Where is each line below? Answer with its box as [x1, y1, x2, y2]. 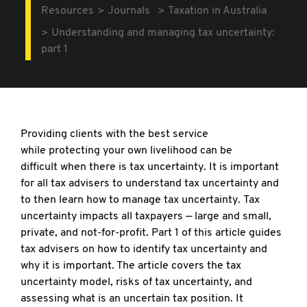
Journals [108, 5, 151, 16]
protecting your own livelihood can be [49, 145, 232, 156]
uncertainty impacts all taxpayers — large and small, [21, 211, 271, 222]
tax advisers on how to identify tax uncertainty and [21, 244, 267, 255]
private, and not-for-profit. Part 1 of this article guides [21, 228, 282, 238]
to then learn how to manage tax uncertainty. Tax [21, 195, 260, 206]
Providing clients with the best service [21, 129, 208, 140]
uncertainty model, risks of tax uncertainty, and [21, 277, 252, 288]
